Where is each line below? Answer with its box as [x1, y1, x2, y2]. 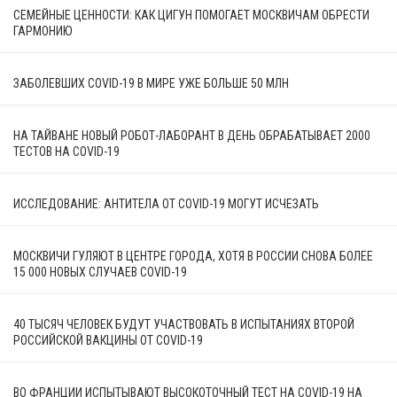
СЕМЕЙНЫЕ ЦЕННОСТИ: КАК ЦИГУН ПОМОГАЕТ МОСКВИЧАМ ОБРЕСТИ [13, 7, 370, 22]
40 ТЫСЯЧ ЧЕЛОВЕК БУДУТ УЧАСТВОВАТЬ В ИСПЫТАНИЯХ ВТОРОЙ [13, 316, 354, 331]
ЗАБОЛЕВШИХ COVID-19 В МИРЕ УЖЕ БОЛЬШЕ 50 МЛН [13, 75, 289, 90]
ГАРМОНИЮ [13, 23, 73, 38]
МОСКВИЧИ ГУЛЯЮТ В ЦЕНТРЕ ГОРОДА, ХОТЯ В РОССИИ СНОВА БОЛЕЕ [13, 248, 373, 263]
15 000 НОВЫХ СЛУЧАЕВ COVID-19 [13, 264, 187, 279]
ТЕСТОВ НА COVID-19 [13, 144, 120, 159]
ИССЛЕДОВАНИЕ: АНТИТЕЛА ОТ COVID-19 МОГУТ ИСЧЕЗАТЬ [13, 196, 319, 211]
